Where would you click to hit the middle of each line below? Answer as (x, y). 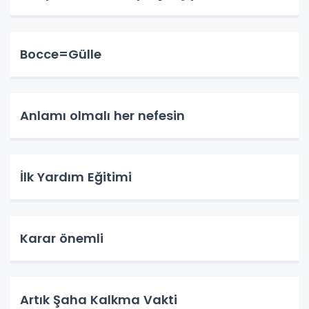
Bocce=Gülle (61, 54)
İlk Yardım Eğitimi (76, 177)
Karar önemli (62, 239)
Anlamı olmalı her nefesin (102, 116)
